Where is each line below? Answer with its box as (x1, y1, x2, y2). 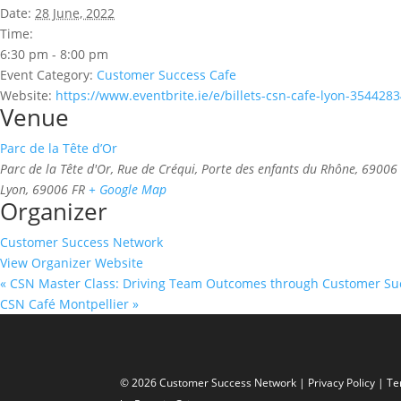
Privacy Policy (308, 375, 379, 390)
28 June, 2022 (35, 4, 115, 21)
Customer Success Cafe (97, 65, 236, 83)
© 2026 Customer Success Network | (120, 375, 309, 390)
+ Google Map (89, 180, 166, 198)
